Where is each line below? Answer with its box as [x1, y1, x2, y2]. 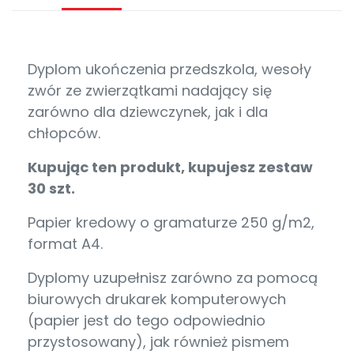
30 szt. [28, 179, 78, 199]
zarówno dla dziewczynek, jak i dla [28, 102, 268, 122]
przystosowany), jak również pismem [28, 332, 289, 352]
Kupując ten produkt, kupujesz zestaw [28, 157, 313, 178]
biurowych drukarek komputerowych [28, 289, 286, 310]
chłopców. [28, 123, 104, 144]
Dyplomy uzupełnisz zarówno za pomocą [28, 268, 318, 288]
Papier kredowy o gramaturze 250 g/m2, [28, 213, 314, 233]
